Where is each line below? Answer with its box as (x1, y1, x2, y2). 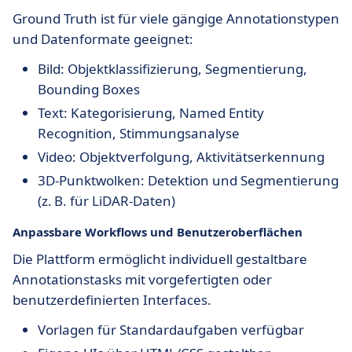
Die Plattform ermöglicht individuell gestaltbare (13, 250, 307, 268)
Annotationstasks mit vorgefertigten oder (13, 270, 272, 288)
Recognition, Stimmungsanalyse (38, 124, 240, 142)
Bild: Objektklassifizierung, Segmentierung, (38, 60, 307, 78)
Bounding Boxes (38, 80, 140, 98)
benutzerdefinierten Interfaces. (13, 291, 211, 309)
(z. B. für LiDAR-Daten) (38, 192, 175, 210)
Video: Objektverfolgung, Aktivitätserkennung (38, 148, 324, 166)
